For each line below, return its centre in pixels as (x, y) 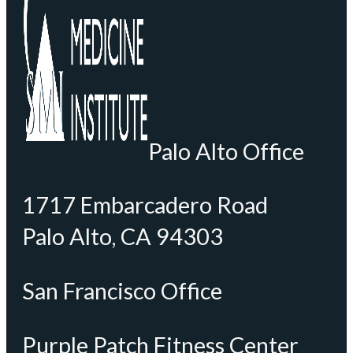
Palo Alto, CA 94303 (123, 237)
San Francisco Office (122, 291)
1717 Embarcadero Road (145, 205)
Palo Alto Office (226, 151)
